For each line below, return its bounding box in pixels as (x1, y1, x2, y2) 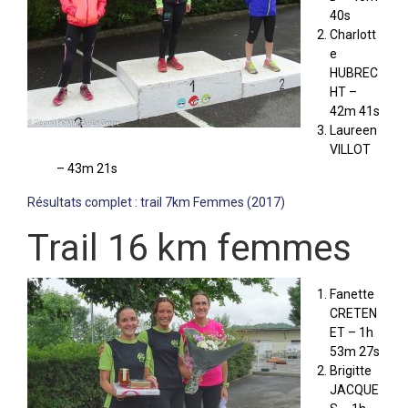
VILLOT (330, 142, 371, 158)
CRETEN (330, 306, 377, 321)
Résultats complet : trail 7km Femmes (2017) (27, 195, 285, 210)
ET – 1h (330, 325, 373, 341)
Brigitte (330, 363, 372, 379)
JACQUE (330, 382, 379, 398)
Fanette (330, 287, 374, 302)
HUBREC (330, 66, 378, 81)
